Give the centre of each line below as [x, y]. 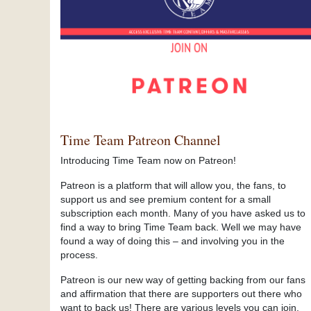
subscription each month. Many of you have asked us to [183, 213]
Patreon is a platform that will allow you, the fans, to [173, 185]
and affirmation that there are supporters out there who [181, 294]
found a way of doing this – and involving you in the [173, 241]
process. [79, 255]
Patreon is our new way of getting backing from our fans [183, 280]
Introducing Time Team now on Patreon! [148, 160]
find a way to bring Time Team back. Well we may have [181, 227]
